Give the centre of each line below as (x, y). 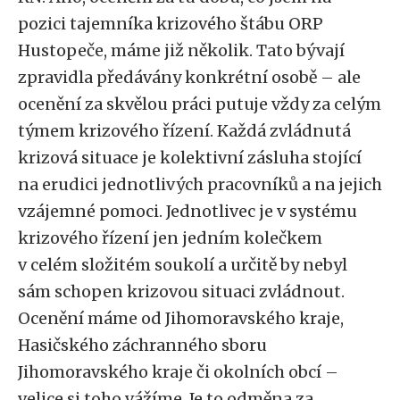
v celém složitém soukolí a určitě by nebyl (183, 265)
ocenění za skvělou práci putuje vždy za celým (200, 104)
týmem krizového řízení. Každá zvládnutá (184, 131)
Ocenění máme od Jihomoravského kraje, (181, 318)
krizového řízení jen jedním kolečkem (170, 238)
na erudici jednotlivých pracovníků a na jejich (200, 184)
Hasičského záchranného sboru (142, 345)
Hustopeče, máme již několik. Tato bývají (181, 50)
